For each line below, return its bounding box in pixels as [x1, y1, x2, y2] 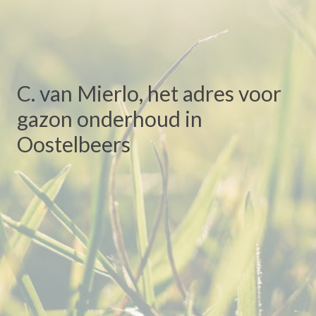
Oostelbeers [17, 131, 130, 157]
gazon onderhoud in [17, 106, 202, 132]
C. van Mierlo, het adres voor [17, 80, 281, 107]
